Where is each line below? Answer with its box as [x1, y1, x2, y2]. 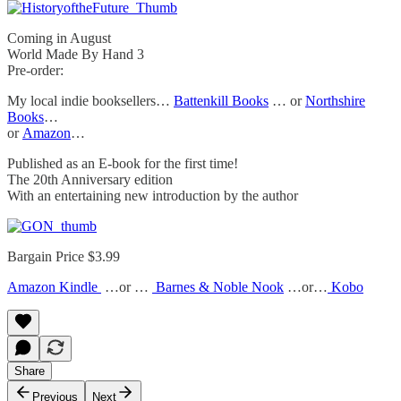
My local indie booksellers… [7, 92, 174, 108]
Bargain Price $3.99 [7, 248, 120, 264]
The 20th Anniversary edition [7, 171, 173, 187]
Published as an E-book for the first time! [7, 155, 238, 171]
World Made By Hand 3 [7, 46, 144, 62]
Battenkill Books [174, 92, 269, 108]
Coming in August [7, 30, 111, 46]
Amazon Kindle [7, 278, 101, 294]
